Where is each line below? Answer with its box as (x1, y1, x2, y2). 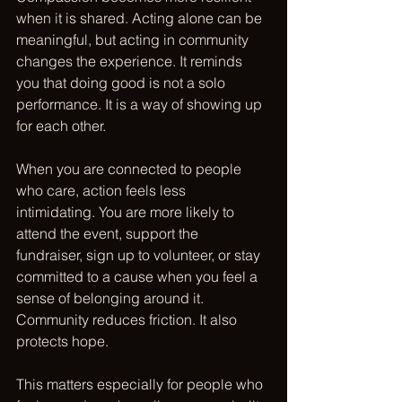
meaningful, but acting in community (16, 31, 252, 48)
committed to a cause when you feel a (16, 267, 261, 285)
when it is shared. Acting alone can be (16, 9, 266, 27)
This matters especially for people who (16, 375, 267, 393)
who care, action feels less (16, 181, 189, 199)
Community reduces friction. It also (16, 310, 240, 328)
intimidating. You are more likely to (16, 203, 238, 221)
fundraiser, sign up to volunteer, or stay (16, 246, 264, 264)
